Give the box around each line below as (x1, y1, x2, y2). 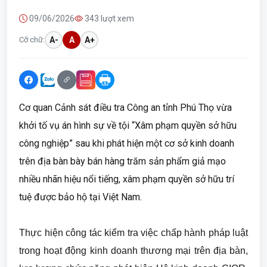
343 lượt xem (83, 14, 134, 23)
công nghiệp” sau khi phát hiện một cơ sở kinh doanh (19, 138, 234, 149)
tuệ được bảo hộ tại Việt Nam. (19, 191, 142, 203)
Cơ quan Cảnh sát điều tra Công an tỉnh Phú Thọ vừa (19, 102, 232, 113)
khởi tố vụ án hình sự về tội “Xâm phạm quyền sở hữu (19, 120, 237, 131)
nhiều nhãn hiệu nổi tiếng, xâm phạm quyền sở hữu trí (19, 173, 234, 185)
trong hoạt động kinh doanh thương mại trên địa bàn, (19, 246, 248, 256)
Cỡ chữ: (19, 35, 45, 44)
